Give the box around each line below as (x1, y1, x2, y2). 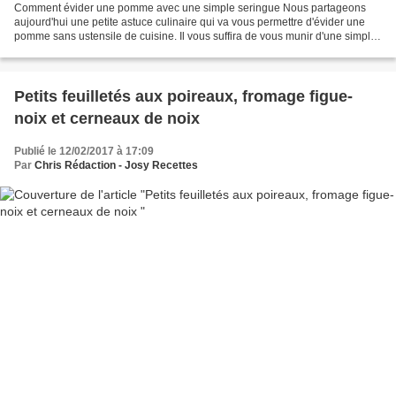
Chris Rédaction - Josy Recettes (34, 158, 198, 171)
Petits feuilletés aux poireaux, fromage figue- (14, 87, 353, 105)
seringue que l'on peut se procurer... (14, 43, 186, 57)
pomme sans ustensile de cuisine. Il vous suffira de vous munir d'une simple (14, 29, 377, 42)
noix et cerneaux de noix (14, 109, 200, 127)
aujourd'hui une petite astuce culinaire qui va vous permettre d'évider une (14, 15, 365, 28)
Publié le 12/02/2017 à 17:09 (14, 144, 154, 157)
